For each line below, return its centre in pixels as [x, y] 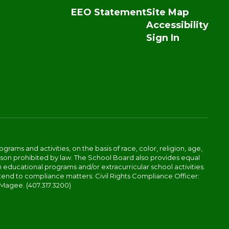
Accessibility [177, 25]
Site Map [167, 12]
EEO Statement [108, 12]
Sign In [163, 38]
